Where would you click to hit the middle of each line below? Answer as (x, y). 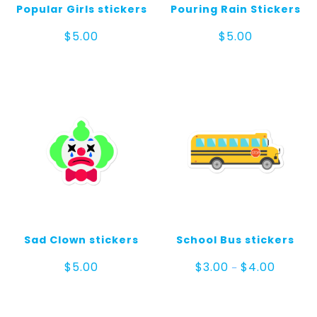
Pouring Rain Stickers (235, 9)
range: (291, 277)
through (295, 302)
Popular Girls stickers (81, 9)
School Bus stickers (236, 240)
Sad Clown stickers (82, 240)
